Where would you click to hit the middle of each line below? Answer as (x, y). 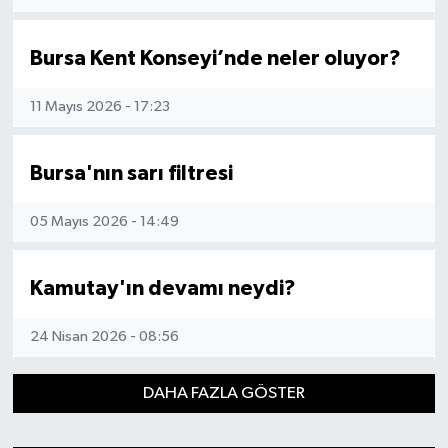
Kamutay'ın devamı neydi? (162, 288)
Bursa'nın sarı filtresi (131, 173)
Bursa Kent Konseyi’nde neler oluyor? (215, 58)
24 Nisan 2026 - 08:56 (104, 337)
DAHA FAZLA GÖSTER (224, 393)
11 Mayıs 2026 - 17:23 (99, 107)
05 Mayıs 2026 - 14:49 (104, 222)
